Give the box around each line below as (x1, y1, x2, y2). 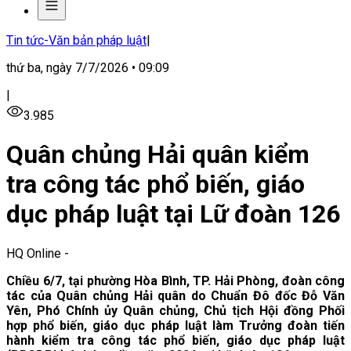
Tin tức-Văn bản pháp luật (6, 33, 147, 48)
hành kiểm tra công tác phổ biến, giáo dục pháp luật (6, 332, 345, 348)
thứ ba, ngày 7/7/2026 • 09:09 (6, 60, 169, 75)
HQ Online (6, 245, 61, 261)
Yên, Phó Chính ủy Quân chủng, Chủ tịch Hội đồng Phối (6, 302, 345, 318)
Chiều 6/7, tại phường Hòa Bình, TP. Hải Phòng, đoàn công (6, 273, 345, 288)
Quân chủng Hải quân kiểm (6, 139, 309, 170)
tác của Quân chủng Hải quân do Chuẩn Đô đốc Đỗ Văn (6, 288, 345, 303)
